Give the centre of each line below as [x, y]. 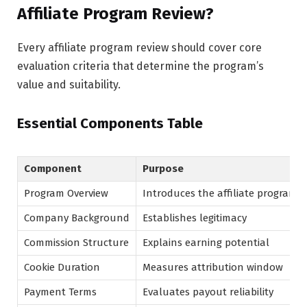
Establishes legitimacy [195, 218]
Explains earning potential [206, 242]
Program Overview [66, 193]
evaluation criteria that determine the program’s [140, 66]
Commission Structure [76, 242]
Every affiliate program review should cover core [139, 47]
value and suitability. [69, 84]
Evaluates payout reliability [208, 292]
